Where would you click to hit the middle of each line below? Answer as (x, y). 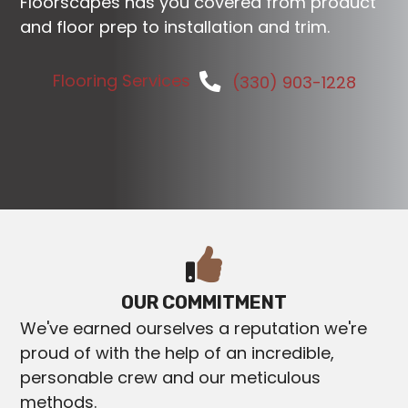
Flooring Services (121, 80)
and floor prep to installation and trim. (175, 26)
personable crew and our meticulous (171, 377)
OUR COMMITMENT (204, 302)
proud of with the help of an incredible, (178, 353)
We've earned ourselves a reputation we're (194, 328)
